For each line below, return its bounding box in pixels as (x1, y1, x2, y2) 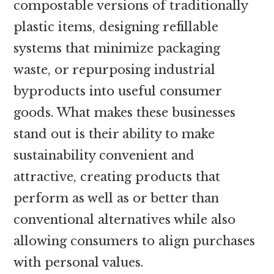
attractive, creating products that (13, 169, 221, 184)
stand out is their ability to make (13, 126, 215, 141)
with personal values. (13, 254, 144, 270)
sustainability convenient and (13, 147, 195, 163)
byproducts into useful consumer (13, 83, 222, 98)
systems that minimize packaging (13, 40, 221, 56)
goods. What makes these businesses (13, 105, 236, 120)
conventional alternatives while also (13, 212, 236, 227)
